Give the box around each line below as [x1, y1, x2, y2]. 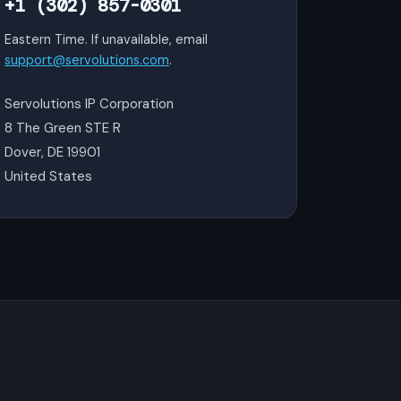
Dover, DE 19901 [4, 143, 100, 161]
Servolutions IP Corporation [4, 95, 174, 113]
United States [4, 167, 92, 185]
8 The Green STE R [4, 119, 121, 137]
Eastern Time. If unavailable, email [4, 31, 208, 47]
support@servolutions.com [4, 52, 169, 68]
